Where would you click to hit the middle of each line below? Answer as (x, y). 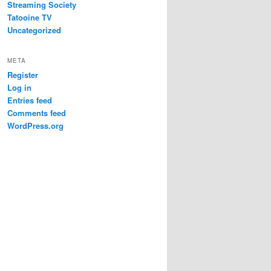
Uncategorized (34, 30)
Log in (19, 87)
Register (23, 74)
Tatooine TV (30, 18)
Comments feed (37, 113)
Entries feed (30, 100)
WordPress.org (35, 125)
